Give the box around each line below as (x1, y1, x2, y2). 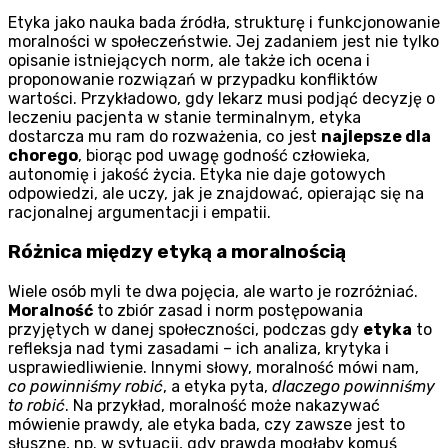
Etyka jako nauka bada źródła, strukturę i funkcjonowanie (8, 13, 440, 33)
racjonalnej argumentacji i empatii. (8, 203, 271, 223)
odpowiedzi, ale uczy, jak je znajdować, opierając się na (8, 184, 424, 204)
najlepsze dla (321, 127, 431, 147)
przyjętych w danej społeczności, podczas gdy (8, 319, 363, 339)
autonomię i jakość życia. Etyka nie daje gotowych (8, 165, 386, 185)
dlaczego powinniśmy (272, 376, 435, 396)
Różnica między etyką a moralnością (8, 240, 346, 263)
